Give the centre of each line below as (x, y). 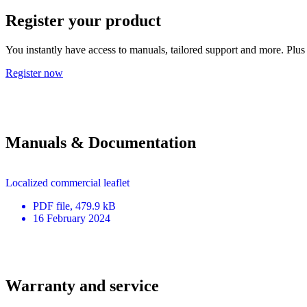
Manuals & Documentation (101, 142)
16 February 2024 (72, 218)
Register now (34, 73)
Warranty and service (82, 285)
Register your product (83, 20)
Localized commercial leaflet (67, 182)
